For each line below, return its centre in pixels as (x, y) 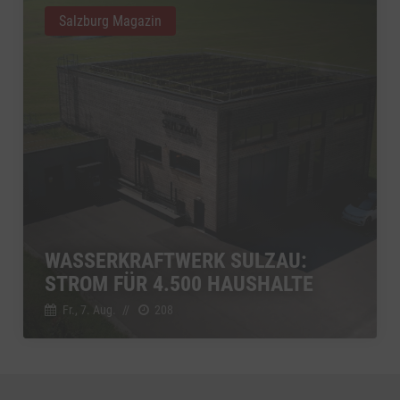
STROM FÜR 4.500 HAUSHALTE (179, 283)
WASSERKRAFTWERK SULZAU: (176, 260)
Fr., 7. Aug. (89, 309)
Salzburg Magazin (110, 21)
